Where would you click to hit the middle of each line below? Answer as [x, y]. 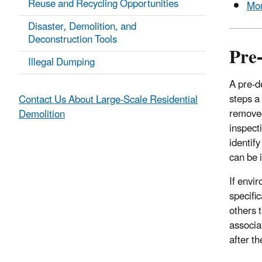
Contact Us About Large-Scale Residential [108, 100]
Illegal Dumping [61, 63]
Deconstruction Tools [73, 40]
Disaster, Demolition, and [82, 27]
